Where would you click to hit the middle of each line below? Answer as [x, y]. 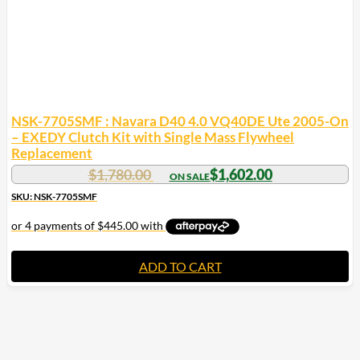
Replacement [52, 153]
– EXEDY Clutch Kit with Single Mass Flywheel [153, 137]
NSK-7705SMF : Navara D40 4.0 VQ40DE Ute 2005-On [180, 121]
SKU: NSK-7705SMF [54, 196]
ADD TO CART [180, 266]
